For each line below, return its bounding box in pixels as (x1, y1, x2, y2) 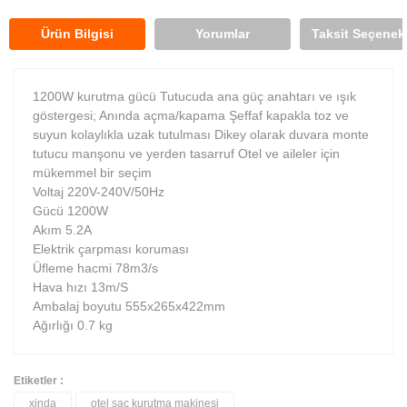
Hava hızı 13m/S (33, 279, 128, 294)
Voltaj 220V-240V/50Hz (33, 184, 164, 199)
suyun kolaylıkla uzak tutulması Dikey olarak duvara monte (33, 126, 369, 142)
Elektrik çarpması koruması (33, 241, 189, 256)
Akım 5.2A (33, 222, 92, 237)
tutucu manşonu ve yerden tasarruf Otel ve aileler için (33, 145, 340, 161)
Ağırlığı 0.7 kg (33, 317, 113, 333)
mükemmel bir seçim (33, 164, 152, 180)
